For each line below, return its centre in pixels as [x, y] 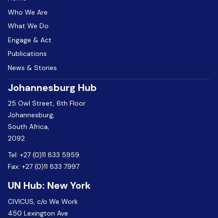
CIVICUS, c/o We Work [43, 201]
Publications [27, 54]
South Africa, [28, 127]
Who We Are [28, 12]
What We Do [28, 26]
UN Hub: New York [49, 186]
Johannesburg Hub [52, 87]
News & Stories [32, 67]
